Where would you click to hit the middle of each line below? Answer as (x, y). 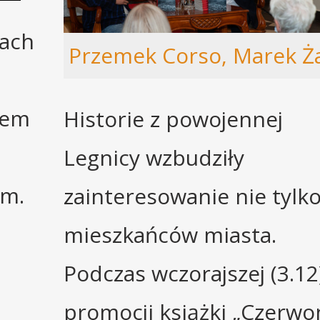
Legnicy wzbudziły (154, 158)
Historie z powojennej (173, 119)
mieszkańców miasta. (170, 235)
